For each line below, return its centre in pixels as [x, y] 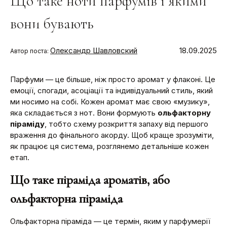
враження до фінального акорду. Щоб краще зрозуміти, [112, 135]
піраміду [27, 124]
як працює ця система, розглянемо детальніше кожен [109, 146]
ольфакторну [184, 112]
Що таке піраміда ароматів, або [90, 180]
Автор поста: [30, 51]
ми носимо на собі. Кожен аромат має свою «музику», [110, 101]
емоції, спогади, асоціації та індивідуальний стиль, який [111, 90]
